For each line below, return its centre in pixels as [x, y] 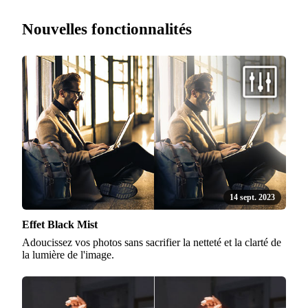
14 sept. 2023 [253, 198]
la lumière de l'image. [68, 255]
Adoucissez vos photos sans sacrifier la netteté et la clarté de [152, 243]
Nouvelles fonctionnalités [107, 29]
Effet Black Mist [60, 225]
